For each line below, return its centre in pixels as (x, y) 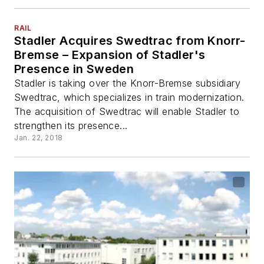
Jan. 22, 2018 (39, 138)
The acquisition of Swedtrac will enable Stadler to (127, 112)
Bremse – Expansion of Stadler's (110, 55)
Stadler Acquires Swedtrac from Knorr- (130, 41)
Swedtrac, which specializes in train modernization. (129, 98)
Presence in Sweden (74, 69)
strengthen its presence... (71, 126)
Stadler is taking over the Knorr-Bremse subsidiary (127, 83)
